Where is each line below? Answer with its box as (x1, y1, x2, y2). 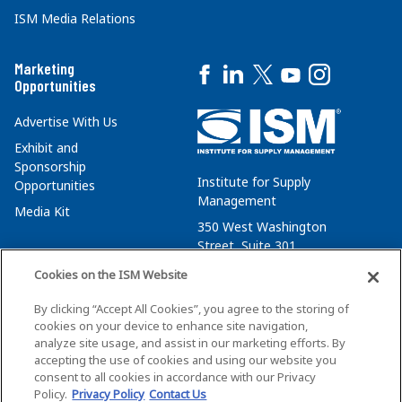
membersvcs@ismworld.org (197, 314, 359, 332)
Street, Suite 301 (197, 236, 296, 254)
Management (197, 191, 276, 209)
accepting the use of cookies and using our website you (34, 352, 337, 368)
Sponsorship (14, 158, 86, 176)
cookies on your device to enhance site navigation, (34, 318, 309, 334)
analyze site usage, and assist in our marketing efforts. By (34, 335, 346, 351)
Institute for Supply (197, 172, 310, 190)
